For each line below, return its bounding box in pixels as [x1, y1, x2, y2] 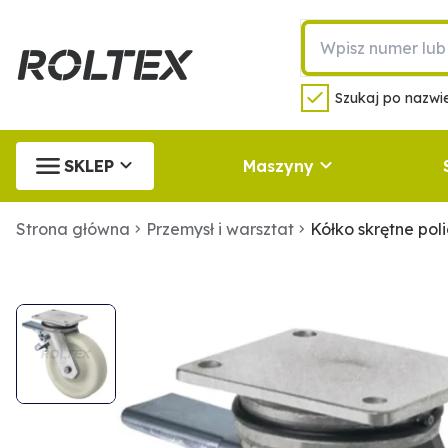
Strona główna [16, 219, 130, 239]
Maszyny [242, 156, 314, 176]
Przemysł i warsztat [146, 219, 294, 239]
